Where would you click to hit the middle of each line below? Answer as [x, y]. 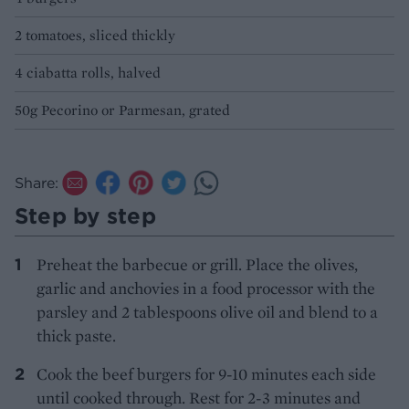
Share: [37, 183]
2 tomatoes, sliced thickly [95, 36]
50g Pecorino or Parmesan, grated [122, 110]
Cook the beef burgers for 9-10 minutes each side [206, 374]
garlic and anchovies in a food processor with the [206, 288]
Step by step [85, 216]
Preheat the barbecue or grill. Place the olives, [197, 265]
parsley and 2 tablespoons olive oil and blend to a [207, 312]
